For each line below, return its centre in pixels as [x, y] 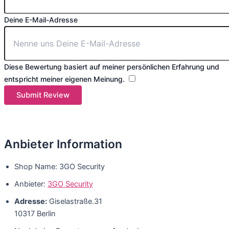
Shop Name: [36, 167]
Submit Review [43, 95]
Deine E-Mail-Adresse [41, 20]
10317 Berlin [35, 214]
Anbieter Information [63, 144]
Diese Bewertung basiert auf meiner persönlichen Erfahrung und [112, 67]
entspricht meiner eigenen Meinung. [64, 79]
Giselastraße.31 [76, 202]
